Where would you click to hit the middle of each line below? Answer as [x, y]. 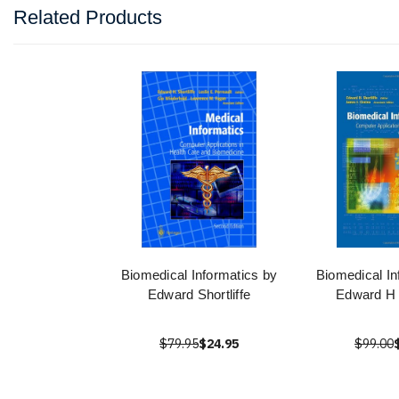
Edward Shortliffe [199, 295]
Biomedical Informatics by [199, 275]
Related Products [88, 18]
